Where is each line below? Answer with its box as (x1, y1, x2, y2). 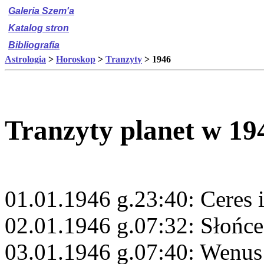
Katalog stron (8, 23, 69, 33)
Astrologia (5, 54, 46, 64)
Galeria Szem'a (8, 6, 74, 16)
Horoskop (56, 54, 95, 64)
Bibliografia (8, 40, 60, 50)
